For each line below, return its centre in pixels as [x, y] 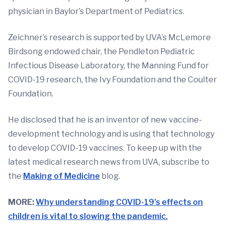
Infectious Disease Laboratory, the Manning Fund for [108, 66]
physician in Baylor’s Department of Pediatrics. [96, 12]
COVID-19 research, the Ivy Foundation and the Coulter [113, 80]
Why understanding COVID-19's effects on [119, 202]
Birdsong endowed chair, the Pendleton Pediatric [101, 52]
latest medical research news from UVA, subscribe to [109, 162]
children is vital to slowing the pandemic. [88, 216]
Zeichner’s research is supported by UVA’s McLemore [109, 38]
